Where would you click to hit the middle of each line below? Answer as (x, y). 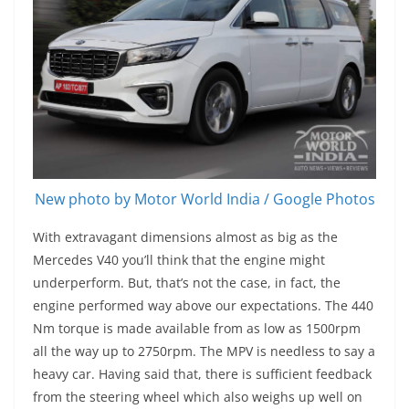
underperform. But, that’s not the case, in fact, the (187, 282)
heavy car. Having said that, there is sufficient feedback (202, 373)
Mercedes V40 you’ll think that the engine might (179, 259)
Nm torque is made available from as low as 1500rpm (197, 328)
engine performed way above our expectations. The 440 (203, 305)
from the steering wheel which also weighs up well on (198, 396)
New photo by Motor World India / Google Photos (204, 199)
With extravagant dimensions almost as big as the (185, 236)
